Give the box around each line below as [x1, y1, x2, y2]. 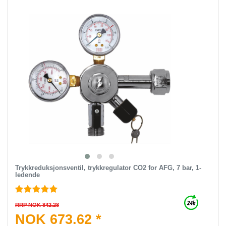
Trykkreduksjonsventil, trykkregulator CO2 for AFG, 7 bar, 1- [15, 163, 201, 172]
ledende [15, 171, 40, 179]
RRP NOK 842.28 [15, 201, 59, 208]
